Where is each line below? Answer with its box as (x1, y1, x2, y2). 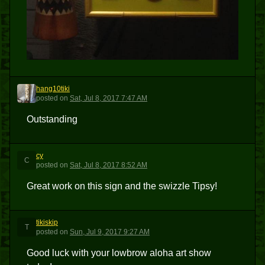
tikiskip (36, 218, 58, 227)
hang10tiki (36, 85, 70, 93)
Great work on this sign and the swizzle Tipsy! (27, 181, 217, 191)
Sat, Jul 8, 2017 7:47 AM (70, 94, 147, 102)
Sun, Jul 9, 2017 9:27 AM (70, 228, 150, 236)
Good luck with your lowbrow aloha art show (27, 248, 211, 258)
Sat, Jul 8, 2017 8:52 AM (70, 161, 147, 169)
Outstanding (27, 114, 77, 124)
